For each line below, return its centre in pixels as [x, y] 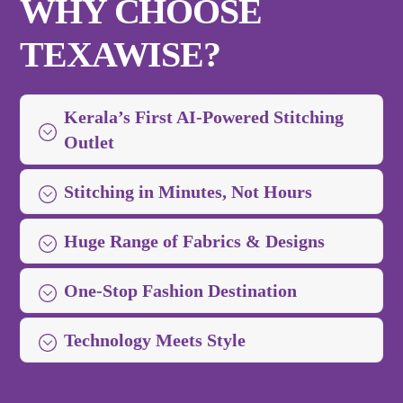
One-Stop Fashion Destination [181, 291]
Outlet [90, 143]
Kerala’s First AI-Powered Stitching [204, 117]
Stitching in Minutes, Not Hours [188, 192]
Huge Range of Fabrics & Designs [195, 242]
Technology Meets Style [155, 340]
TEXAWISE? [120, 55]
